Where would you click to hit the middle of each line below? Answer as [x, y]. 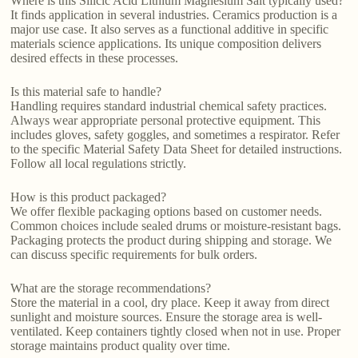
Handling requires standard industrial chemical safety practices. [169, 105]
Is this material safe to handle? [86, 91]
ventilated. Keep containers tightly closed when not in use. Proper [176, 331]
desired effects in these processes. [95, 58]
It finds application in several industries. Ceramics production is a [174, 14]
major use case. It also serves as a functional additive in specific [170, 29]
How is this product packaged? [89, 197]
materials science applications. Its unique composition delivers [166, 43]
